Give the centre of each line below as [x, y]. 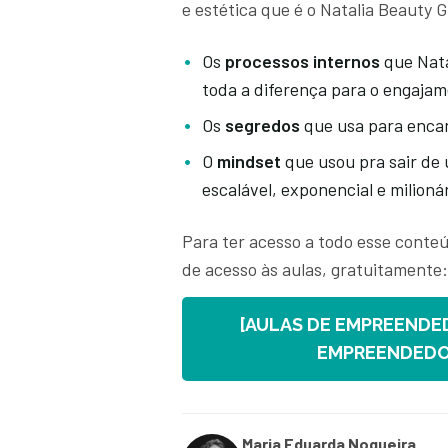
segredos [264, 125]
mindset [251, 161]
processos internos [304, 61]
